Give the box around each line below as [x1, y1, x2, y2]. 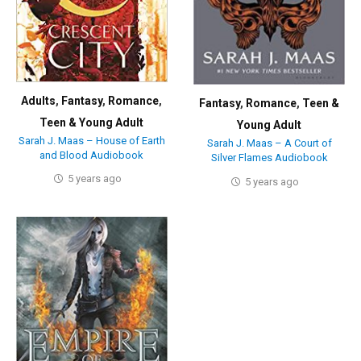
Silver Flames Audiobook [210, 151, 328, 164]
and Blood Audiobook [39, 148, 144, 161]
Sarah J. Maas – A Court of [206, 137, 332, 150]
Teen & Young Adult [39, 115, 144, 129]
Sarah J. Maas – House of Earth [18, 134, 165, 147]
